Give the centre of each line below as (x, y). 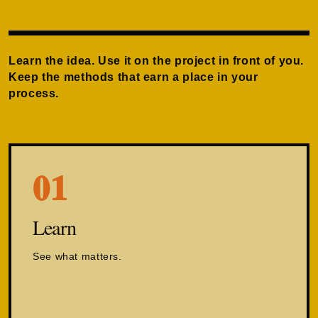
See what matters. (77, 256)
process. (34, 93)
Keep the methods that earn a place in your (133, 77)
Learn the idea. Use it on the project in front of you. (157, 60)
